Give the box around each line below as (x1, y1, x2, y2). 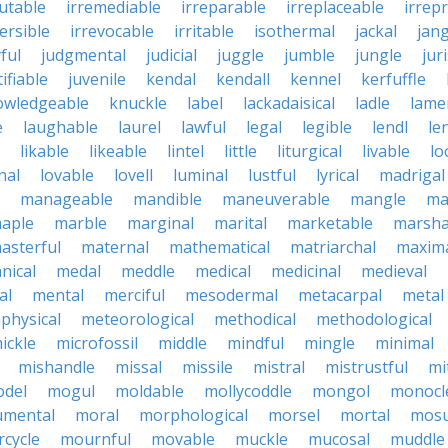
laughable (23, 116, 98, 138)
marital (214, 212, 267, 234)
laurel (118, 116, 161, 138)
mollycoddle (204, 380, 292, 402)
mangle (350, 188, 406, 210)
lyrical (316, 164, 359, 186)
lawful (181, 116, 226, 138)
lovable (40, 164, 94, 186)
